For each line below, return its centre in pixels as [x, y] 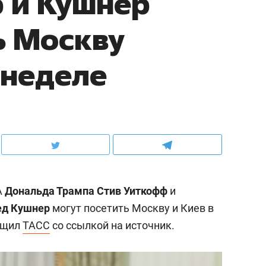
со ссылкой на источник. [112, 226]
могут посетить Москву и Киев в [132, 208]
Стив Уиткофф [132, 191]
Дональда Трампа [50, 191]
